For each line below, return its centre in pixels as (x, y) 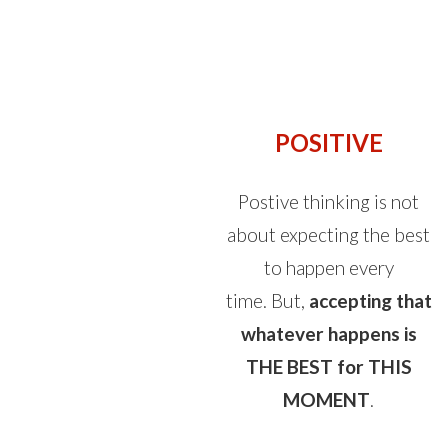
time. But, (267, 300)
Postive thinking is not (329, 201)
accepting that (370, 300)
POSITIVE (328, 142)
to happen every (328, 267)
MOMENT (327, 399)
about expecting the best (329, 234)
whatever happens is (328, 333)
